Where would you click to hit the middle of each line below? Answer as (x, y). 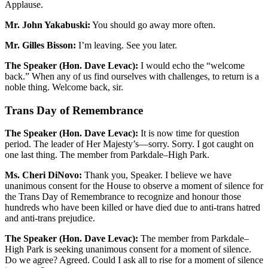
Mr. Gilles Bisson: (40, 45)
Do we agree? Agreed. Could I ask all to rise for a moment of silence (134, 260)
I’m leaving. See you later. (127, 45)
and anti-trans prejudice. (50, 218)
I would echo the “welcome (191, 65)
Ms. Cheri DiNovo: (43, 175)
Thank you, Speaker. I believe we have (157, 175)
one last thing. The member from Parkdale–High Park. (107, 155)
